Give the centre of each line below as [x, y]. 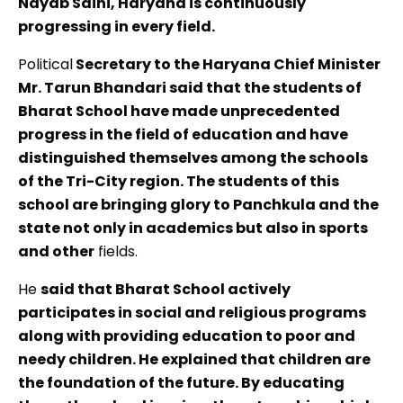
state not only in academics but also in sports [193, 228]
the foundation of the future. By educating [181, 383]
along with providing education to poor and [187, 336]
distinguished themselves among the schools [193, 158]
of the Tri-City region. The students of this [179, 182]
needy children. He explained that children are [194, 360]
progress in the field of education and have [183, 135]
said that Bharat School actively [166, 290]
